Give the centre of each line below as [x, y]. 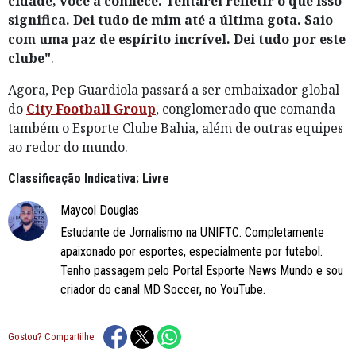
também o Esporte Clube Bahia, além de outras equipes [176, 128]
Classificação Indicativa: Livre [89, 178]
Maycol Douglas [100, 210]
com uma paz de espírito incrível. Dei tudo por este [177, 39]
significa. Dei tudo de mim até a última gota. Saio [170, 19]
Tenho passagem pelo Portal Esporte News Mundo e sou [202, 270]
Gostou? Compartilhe [51, 337]
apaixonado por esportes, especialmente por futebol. [192, 251]
